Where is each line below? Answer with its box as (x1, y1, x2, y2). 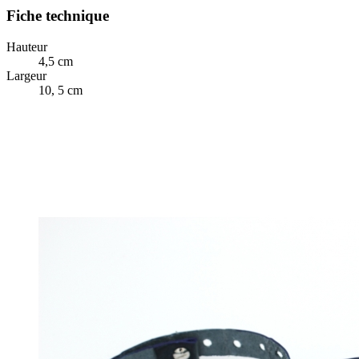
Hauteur (6, 39, 47, 54)
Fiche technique (6, 7, 109, 25)
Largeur (6, 68, 46, 83)
